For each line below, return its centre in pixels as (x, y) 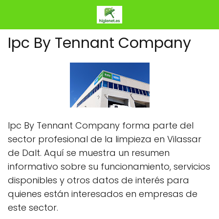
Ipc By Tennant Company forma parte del (101, 125)
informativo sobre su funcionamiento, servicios (109, 166)
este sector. (33, 208)
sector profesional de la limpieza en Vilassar (105, 139)
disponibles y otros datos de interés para (99, 180)
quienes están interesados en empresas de (103, 194)
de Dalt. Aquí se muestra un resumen (89, 153)
